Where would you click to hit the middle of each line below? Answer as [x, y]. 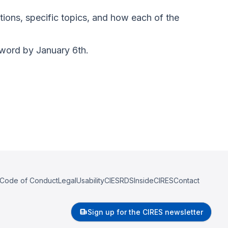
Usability [90, 180]
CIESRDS [119, 180]
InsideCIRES [154, 180]
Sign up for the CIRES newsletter [145, 212]
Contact [187, 180]
